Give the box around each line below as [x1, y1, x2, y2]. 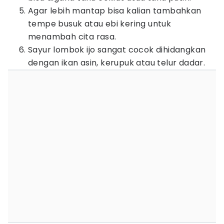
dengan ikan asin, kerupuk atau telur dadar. [28, 57, 207, 68]
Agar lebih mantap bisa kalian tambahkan [28, 5, 201, 16]
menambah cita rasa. [28, 31, 116, 42]
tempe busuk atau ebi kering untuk [28, 18, 171, 29]
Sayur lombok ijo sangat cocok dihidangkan [28, 44, 206, 55]
